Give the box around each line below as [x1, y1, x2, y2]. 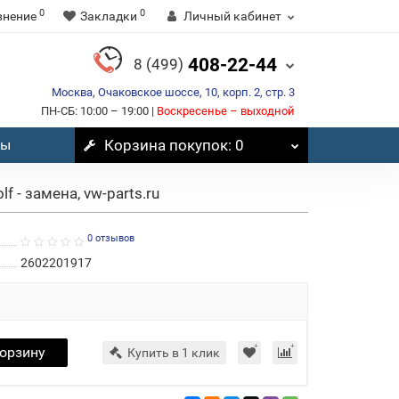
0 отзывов [86, 232, 134, 244]
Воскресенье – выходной [157, 104, 295, 118]
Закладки [80, 9, 137, 23]
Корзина [103, 136, 166, 154]
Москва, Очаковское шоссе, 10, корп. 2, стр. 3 [52, 85, 295, 99]
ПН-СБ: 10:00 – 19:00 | [41, 104, 157, 118]
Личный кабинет [183, 9, 281, 23]
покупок [165, 136, 228, 154]
